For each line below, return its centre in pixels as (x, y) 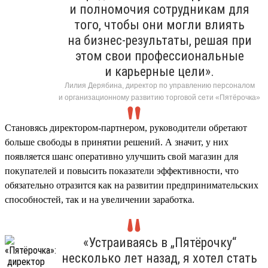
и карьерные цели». (159, 71)
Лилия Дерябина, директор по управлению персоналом (159, 85)
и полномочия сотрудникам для (159, 9)
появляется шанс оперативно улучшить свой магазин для (121, 156)
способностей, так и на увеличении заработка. (100, 199)
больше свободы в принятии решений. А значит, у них (117, 142)
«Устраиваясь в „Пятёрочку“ (159, 242)
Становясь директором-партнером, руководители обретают (126, 127)
